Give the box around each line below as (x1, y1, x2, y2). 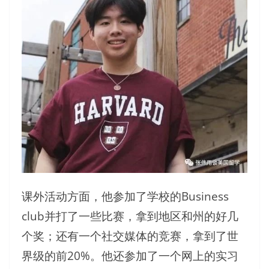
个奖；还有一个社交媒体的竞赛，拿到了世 (22, 228, 238, 244)
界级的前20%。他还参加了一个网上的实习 (22, 248, 238, 264)
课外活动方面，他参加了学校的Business (22, 189, 229, 204)
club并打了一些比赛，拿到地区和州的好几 (22, 208, 238, 224)
